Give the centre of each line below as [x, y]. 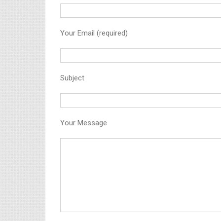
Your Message [84, 123]
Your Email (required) [94, 33]
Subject [72, 78]
